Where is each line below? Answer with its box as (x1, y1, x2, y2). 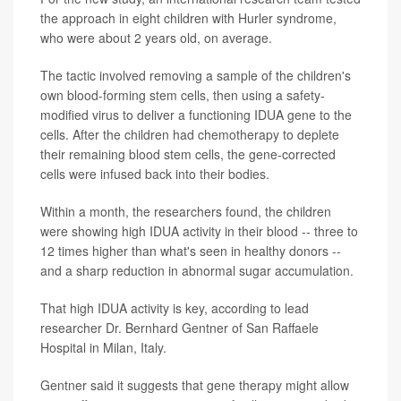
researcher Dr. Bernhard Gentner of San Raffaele (40, 318, 319, 337)
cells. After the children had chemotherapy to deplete (40, 124, 339, 143)
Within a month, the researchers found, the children (40, 201, 331, 220)
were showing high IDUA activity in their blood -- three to (40, 221, 358, 240)
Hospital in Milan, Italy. (40, 337, 166, 356)
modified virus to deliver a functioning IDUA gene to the (40, 105, 352, 124)
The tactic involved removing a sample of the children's (40, 65, 351, 84)
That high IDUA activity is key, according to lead (40, 298, 309, 317)
